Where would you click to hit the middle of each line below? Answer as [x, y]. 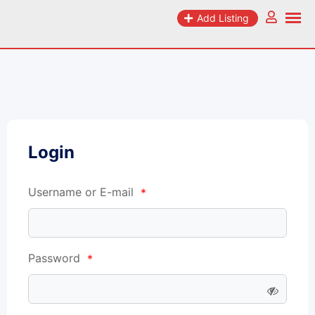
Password [56, 258]
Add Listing [223, 18]
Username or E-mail [83, 192]
